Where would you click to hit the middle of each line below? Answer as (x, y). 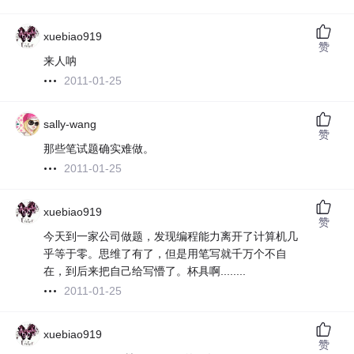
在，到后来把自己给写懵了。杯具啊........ (145, 271)
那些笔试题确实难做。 (99, 149)
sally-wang (70, 124)
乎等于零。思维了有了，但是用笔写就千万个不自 (166, 254)
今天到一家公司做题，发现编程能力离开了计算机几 (171, 237)
